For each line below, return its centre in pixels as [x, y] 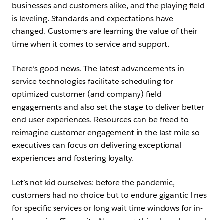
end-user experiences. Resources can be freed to [100, 120]
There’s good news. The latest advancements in [98, 69]
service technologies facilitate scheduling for [93, 81]
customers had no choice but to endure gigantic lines [109, 195]
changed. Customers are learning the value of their [105, 31]
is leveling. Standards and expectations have [93, 18]
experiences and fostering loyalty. [73, 158]
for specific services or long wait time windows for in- [107, 208]
